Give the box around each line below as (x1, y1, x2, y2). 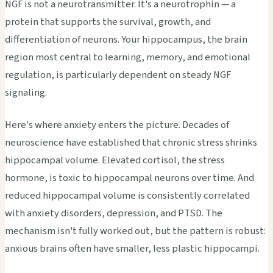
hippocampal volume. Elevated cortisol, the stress (5, 153, 225, 168)
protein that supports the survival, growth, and (5, 15, 211, 30)
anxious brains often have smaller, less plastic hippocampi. (5, 241, 260, 257)
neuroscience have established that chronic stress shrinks (5, 135, 257, 151)
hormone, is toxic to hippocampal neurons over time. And (5, 171, 254, 186)
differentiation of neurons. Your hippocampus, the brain (5, 32, 247, 48)
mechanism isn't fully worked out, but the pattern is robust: (5, 224, 266, 239)
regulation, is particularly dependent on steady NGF (5, 68, 231, 83)
